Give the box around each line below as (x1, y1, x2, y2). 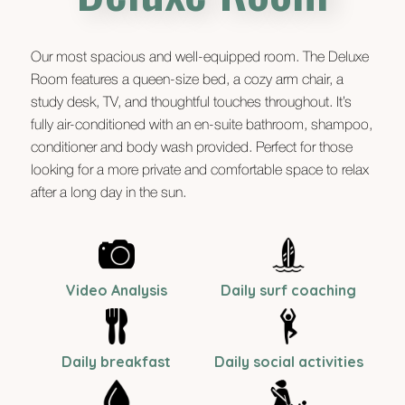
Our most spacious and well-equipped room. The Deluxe (30, 52, 369, 65)
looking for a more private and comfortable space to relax (30, 165, 369, 178)
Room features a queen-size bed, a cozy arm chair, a (30, 74, 344, 88)
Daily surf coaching (221, 281, 357, 300)
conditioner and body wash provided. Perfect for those (30, 142, 353, 155)
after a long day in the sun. (30, 187, 186, 201)
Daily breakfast (61, 353, 172, 372)
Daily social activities (213, 353, 363, 372)
